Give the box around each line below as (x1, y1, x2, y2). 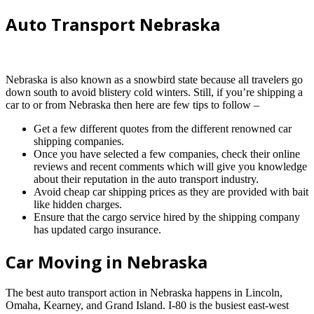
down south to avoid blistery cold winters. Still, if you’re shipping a (6, 86, 303, 98)
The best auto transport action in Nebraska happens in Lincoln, (6, 287, 282, 299)
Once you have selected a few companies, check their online (34, 147, 300, 160)
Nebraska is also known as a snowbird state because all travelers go (6, 73, 303, 86)
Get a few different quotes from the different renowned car (34, 122, 292, 135)
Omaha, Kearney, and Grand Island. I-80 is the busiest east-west (6, 299, 289, 312)
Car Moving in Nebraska (6, 250, 207, 273)
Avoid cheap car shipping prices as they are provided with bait (34, 185, 308, 198)
